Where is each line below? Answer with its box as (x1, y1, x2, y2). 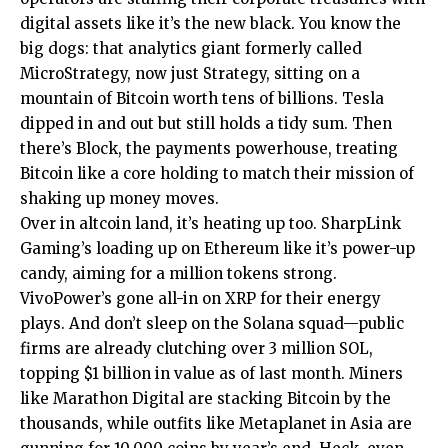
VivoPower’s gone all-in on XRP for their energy (20, 289, 381, 308)
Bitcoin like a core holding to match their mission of (20, 164, 414, 183)
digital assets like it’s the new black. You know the (20, 14, 401, 33)
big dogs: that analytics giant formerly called (20, 39, 362, 58)
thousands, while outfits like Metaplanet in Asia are (20, 414, 412, 433)
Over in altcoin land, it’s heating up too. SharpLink (20, 214, 401, 233)
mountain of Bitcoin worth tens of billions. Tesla (20, 89, 384, 108)
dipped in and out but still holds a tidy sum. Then (20, 114, 392, 133)
